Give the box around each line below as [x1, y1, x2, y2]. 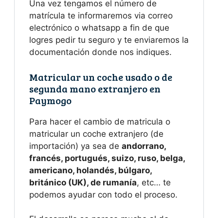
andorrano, [122, 141, 166, 151]
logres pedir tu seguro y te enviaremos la [29, 35, 189, 45]
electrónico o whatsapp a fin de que [29, 23, 169, 33]
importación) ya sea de [29, 141, 122, 151]
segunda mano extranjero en [29, 81, 161, 95]
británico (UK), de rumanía [29, 177, 137, 187]
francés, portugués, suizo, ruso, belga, [29, 153, 185, 163]
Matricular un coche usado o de [29, 70, 172, 84]
